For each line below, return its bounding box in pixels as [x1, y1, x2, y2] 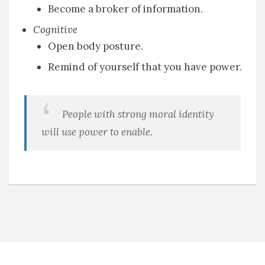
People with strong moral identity [62, 107, 215, 121]
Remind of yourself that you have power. [47, 60, 242, 73]
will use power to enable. [41, 125, 153, 138]
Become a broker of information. [47, 2, 203, 16]
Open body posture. [47, 40, 143, 53]
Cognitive [33, 23, 77, 37]
